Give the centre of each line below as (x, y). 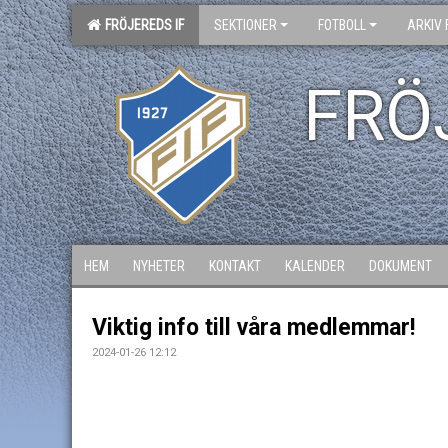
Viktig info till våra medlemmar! (253, 327)
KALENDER (315, 266)
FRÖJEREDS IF (141, 25)
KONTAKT (235, 266)
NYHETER (159, 266)
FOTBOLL (342, 25)
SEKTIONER (245, 25)
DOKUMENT (400, 266)
